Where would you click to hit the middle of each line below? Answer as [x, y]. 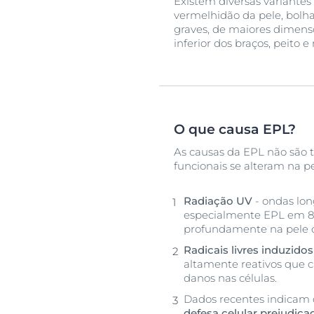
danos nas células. [230, 278]
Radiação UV [218, 201]
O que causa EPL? [235, 130]
